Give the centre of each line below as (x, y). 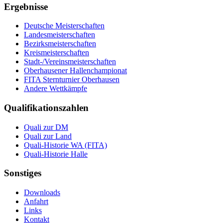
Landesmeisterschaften (59, 35)
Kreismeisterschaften (56, 53)
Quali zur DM (46, 127)
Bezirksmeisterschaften (60, 44)
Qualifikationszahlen (46, 108)
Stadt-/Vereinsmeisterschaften (70, 62)
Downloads (42, 193)
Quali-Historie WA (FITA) (65, 145)
